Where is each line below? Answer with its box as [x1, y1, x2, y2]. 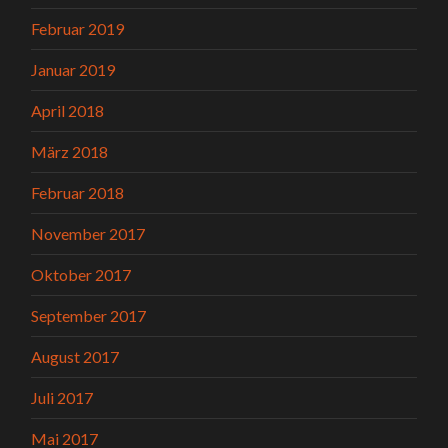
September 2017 [31, 306, 147, 326]
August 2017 [31, 347, 120, 367]
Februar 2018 [31, 183, 125, 203]
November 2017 [31, 224, 146, 244]
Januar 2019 [31, 60, 116, 80]
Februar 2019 [31, 19, 125, 39]
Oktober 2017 [31, 265, 132, 285]
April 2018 [31, 101, 105, 121]
